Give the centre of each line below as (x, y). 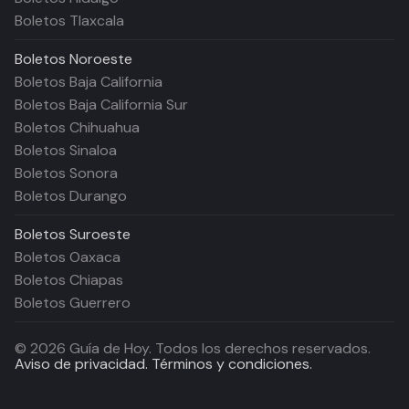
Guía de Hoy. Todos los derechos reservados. (218, 348)
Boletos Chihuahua (77, 127)
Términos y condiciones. (230, 364)
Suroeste (100, 234)
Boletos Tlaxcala (69, 21)
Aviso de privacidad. (81, 364)
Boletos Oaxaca (68, 257)
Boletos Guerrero (73, 303)
